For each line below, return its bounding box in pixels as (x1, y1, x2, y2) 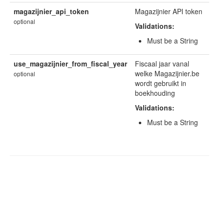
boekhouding (135, 88, 175, 98)
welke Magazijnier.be (135, 68, 199, 78)
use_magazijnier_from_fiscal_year (14, 59, 127, 68)
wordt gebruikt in (135, 78, 186, 88)
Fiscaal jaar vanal (135, 59, 189, 68)
